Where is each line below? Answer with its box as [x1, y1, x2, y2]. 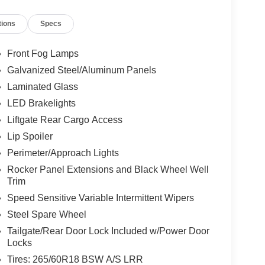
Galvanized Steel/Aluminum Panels [7, 65, 156, 76]
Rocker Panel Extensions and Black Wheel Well [7, 164, 209, 175]
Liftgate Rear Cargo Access [7, 115, 122, 125]
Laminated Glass [7, 82, 78, 92]
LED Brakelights [7, 98, 76, 109]
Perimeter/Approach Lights [7, 148, 119, 159]
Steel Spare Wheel [7, 209, 86, 220]
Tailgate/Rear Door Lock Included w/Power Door [7, 226, 209, 237]
